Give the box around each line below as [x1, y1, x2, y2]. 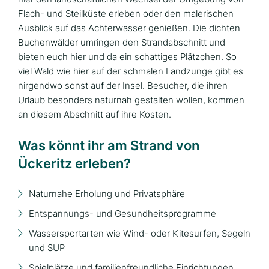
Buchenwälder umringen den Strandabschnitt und [18, 37, 225, 49]
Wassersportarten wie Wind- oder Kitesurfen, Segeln [29, 228, 250, 240]
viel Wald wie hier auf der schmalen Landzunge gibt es [18, 65, 243, 77]
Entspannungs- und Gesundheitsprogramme [29, 208, 216, 220]
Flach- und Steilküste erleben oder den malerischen [18, 8, 234, 20]
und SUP [29, 242, 65, 254]
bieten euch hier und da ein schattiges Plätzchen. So [18, 51, 237, 63]
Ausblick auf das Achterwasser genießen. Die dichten [18, 22, 240, 34]
